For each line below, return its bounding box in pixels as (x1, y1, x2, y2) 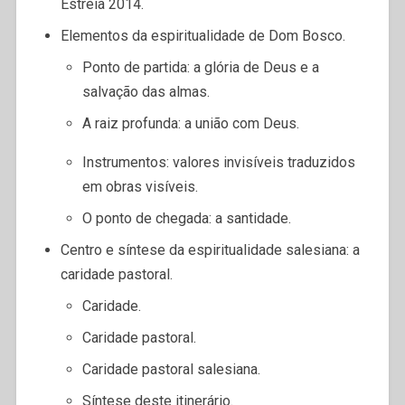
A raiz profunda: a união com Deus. (81, 114, 299, 132)
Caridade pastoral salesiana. (81, 360, 260, 378)
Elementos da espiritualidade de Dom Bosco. (60, 26, 345, 44)
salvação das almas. (81, 82, 210, 100)
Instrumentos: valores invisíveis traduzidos (81, 153, 355, 171)
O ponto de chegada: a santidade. (81, 209, 291, 227)
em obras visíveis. (81, 177, 198, 195)
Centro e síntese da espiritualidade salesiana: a (60, 240, 360, 259)
